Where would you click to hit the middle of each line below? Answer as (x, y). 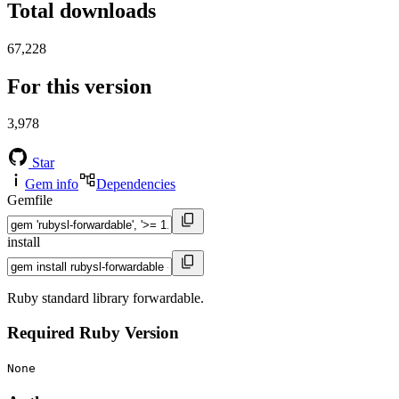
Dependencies (136, 184)
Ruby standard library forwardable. (106, 298)
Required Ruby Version (93, 333)
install (24, 242)
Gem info (52, 184)
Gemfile (30, 200)
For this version (79, 86)
